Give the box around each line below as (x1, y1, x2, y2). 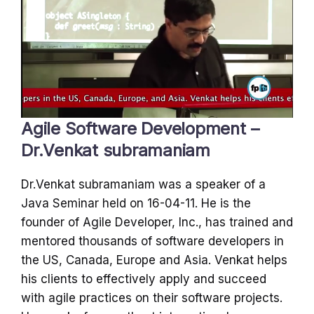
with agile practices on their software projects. (21, 290, 282, 305)
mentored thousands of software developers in (21, 233, 284, 248)
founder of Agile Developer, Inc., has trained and (21, 214, 293, 229)
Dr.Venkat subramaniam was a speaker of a (21, 177, 266, 191)
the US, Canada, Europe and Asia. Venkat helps (21, 252, 287, 267)
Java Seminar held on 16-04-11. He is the (21, 196, 251, 210)
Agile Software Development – (21, 118, 259, 139)
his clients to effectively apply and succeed (21, 271, 266, 286)
